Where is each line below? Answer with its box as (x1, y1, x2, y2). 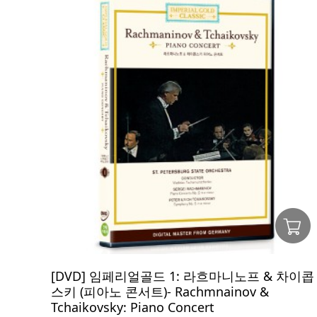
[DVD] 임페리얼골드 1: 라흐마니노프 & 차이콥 (51, 267, 314, 284)
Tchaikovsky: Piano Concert (51, 299, 214, 316)
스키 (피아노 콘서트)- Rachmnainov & (51, 283, 269, 300)
